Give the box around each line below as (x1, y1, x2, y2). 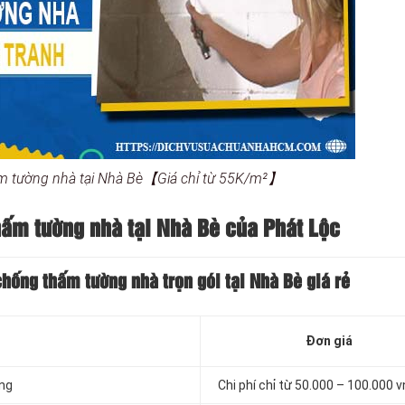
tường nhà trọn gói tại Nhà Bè (80, 274, 302, 291)
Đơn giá (305, 334, 353, 349)
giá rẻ (302, 274, 350, 291)
